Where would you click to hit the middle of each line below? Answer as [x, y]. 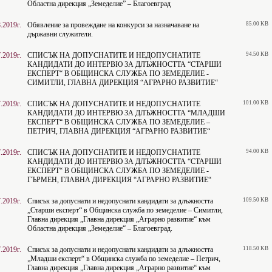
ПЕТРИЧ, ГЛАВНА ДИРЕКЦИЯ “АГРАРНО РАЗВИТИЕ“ [119, 131]
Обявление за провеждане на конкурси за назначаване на [113, 25]
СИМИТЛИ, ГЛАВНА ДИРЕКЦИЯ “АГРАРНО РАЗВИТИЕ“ [123, 83]
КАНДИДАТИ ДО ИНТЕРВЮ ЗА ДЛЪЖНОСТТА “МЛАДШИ [126, 113]
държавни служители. [60, 34]
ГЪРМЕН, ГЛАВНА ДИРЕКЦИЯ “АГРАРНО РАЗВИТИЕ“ [119, 180]
